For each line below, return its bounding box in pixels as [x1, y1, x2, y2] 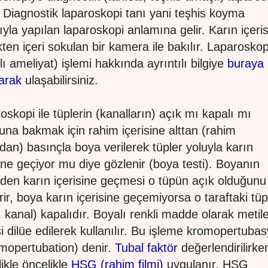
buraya [227, 57, 264, 70]
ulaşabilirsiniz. [22, 74, 98, 87]
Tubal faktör [115, 241, 178, 254]
